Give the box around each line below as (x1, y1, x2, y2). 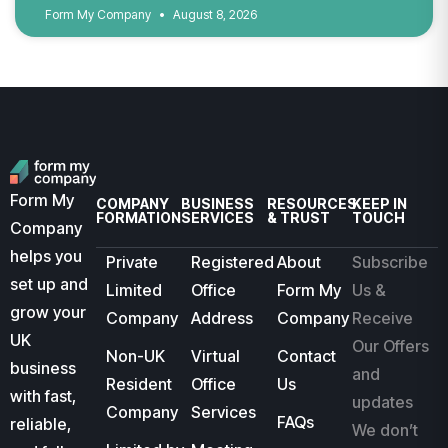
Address (191, 308, 254, 329)
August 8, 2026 (170, 7, 257, 23)
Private (105, 252, 158, 273)
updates (352, 392, 414, 413)
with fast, (10, 385, 76, 406)
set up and (10, 273, 88, 294)
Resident (105, 374, 172, 395)
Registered (191, 252, 275, 273)
